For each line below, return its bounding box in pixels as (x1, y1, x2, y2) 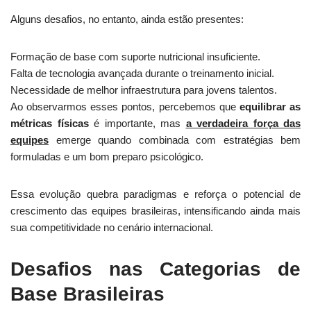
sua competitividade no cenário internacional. (10, 221, 213, 233)
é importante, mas (88, 117, 186, 129)
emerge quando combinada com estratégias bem (49, 134, 301, 146)
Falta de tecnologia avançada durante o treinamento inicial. (10, 67, 274, 79)
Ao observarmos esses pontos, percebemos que (10, 101, 239, 112)
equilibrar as (239, 101, 301, 112)
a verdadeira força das (185, 117, 301, 129)
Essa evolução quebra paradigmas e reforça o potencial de (10, 188, 301, 200)
